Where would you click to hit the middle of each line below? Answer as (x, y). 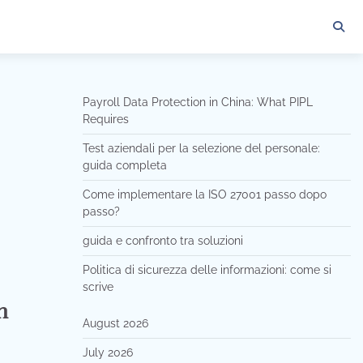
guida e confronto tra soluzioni (162, 241)
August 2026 (115, 323)
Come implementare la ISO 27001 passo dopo (204, 194)
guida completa (124, 165)
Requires (105, 119)
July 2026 (107, 352)
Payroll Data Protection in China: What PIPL (197, 102)
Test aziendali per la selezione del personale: (201, 148)
